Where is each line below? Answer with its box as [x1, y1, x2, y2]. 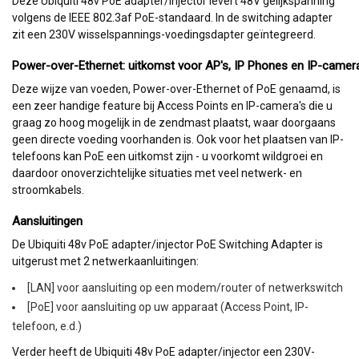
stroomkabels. [12, 183, 87, 196]
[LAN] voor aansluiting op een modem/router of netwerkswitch [27, 280, 343, 294]
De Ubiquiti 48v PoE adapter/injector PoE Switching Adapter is [12, 237, 323, 251]
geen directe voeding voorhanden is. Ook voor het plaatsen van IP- [12, 132, 344, 146]
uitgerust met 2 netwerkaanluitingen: [12, 254, 199, 268]
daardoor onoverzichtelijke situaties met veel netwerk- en [12, 166, 302, 179]
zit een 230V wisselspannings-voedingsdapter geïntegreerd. [12, 27, 318, 41]
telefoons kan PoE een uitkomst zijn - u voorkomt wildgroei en [12, 149, 323, 163]
